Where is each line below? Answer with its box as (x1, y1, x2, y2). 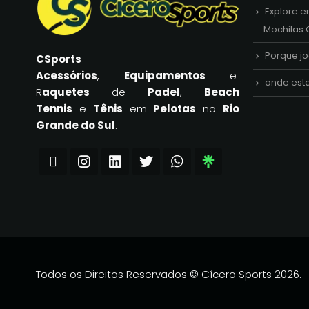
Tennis (36, 101, 72, 117)
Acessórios (36, 68, 97, 83)
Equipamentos (123, 68, 206, 83)
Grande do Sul (36, 118, 115, 133)
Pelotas (153, 101, 197, 117)
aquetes (42, 85, 90, 100)
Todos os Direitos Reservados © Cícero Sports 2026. (36, 267, 301, 282)
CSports (36, 52, 81, 67)
